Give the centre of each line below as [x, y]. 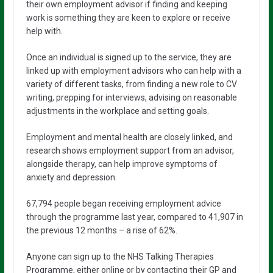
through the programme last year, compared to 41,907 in [134, 217]
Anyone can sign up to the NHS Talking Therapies [120, 256]
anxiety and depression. [71, 177]
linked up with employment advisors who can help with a [133, 70]
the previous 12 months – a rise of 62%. [101, 230]
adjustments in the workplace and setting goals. [117, 111]
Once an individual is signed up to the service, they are [129, 57]
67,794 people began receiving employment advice [123, 203]
